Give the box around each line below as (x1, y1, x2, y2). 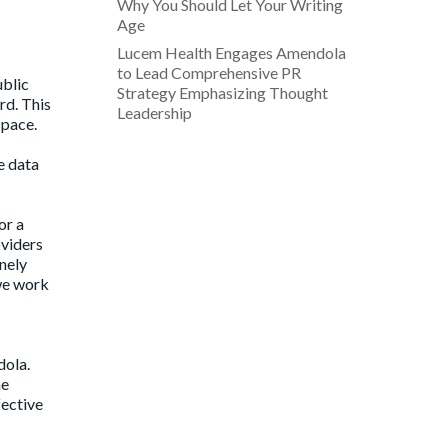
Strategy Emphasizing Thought (116, 82, 328, 102)
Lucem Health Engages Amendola (116, 42, 346, 62)
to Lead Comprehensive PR (116, 62, 301, 82)
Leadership (116, 102, 192, 122)
